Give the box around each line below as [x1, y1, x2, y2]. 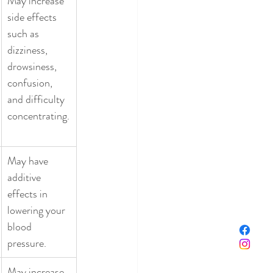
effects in [7, 185, 50, 202]
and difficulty [7, 91, 67, 107]
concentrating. [7, 107, 69, 124]
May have [7, 152, 51, 169]
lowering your [7, 202, 68, 218]
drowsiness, [7, 58, 59, 74]
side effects [7, 9, 59, 25]
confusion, [7, 74, 55, 91]
